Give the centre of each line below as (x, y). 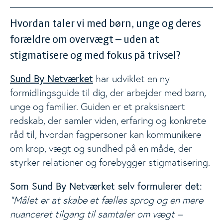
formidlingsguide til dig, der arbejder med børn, (108, 93)
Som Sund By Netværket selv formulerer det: (106, 186)
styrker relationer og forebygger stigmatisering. (110, 162)
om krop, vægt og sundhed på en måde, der (101, 148)
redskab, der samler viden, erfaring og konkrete (108, 120)
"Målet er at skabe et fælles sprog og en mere (107, 200)
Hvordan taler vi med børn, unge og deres (105, 24)
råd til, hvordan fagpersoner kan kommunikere (106, 134)
